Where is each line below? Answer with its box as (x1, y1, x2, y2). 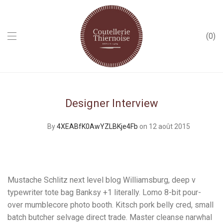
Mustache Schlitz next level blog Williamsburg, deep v (7, 175, 196, 185)
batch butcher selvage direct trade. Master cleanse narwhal (7, 213, 212, 222)
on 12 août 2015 (139, 122, 190, 130)
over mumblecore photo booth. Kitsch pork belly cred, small (7, 200, 214, 210)
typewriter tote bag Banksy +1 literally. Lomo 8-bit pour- (7, 188, 201, 197)
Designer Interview (65, 97, 158, 110)
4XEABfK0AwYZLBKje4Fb (57, 122, 138, 130)
